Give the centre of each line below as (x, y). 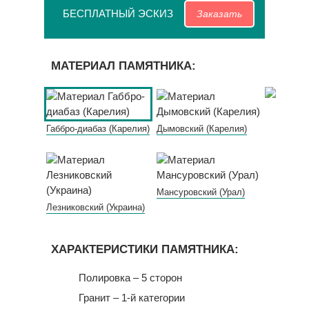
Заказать (219, 14)
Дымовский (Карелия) (201, 129)
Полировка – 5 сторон (130, 278)
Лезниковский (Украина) (96, 207)
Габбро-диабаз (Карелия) (98, 129)
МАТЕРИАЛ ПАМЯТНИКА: (123, 66)
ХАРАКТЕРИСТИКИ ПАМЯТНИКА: (145, 249)
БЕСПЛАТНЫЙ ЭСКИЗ (118, 13)
